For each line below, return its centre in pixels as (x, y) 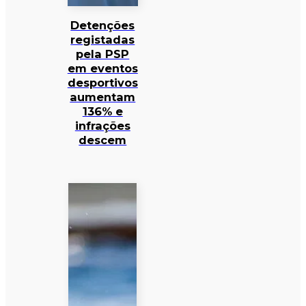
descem (103, 140)
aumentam (103, 97)
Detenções (103, 26)
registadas (103, 40)
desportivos (102, 83)
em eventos (102, 69)
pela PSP (103, 54)
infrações (102, 126)
